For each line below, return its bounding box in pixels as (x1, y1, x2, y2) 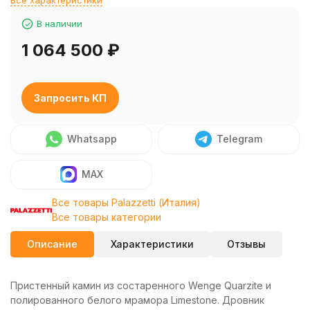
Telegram (217, 133, 262, 145)
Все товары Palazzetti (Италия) (52, 197, 201, 208)
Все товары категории (52, 211, 161, 223)
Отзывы (227, 238, 266, 250)
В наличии (37, 18, 82, 29)
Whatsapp (67, 133, 117, 145)
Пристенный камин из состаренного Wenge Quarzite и (10, 280, 271, 291)
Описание (27, 238, 77, 250)
